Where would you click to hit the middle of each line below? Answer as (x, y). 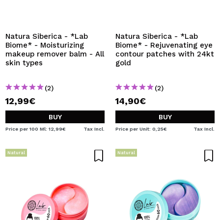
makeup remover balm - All (55, 54)
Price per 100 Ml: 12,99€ (36, 129)
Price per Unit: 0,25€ (141, 129)
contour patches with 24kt (165, 54)
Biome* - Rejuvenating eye (164, 45)
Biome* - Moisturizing (45, 45)
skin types (24, 63)
